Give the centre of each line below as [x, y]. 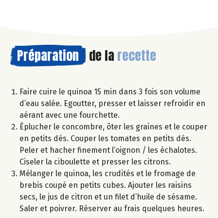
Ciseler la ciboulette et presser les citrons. [95, 162]
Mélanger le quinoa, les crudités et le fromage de [108, 173]
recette [137, 55]
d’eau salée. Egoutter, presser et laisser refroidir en [112, 103]
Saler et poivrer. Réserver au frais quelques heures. [112, 208]
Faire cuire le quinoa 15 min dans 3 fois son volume [110, 91]
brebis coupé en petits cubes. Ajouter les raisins [106, 185]
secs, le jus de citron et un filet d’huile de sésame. [108, 197]
